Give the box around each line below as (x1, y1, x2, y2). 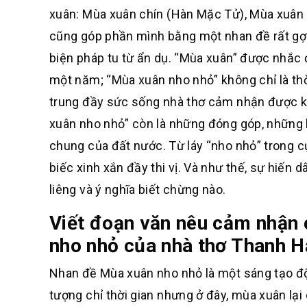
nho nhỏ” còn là (79, 116, 169, 131)
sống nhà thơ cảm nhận (132, 95, 268, 109)
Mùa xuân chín (82, 7, 164, 21)
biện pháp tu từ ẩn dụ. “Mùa (49, 51, 207, 65)
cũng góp (49, 29, 106, 43)
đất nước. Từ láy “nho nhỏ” (111, 138, 265, 153)
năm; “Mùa (75, 73, 139, 87)
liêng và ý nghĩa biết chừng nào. (49, 182, 226, 197)
